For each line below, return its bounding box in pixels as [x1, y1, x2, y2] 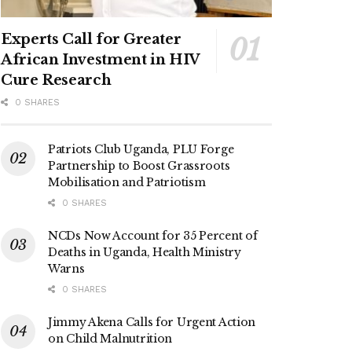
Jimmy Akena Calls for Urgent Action [48, 315, 256, 330]
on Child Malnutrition [48, 332, 173, 346]
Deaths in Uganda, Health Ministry [48, 245, 241, 260]
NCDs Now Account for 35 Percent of [48, 229, 258, 244]
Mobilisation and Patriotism [48, 175, 206, 190]
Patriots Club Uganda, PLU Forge [48, 142, 234, 157]
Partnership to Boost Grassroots [48, 159, 230, 174]
